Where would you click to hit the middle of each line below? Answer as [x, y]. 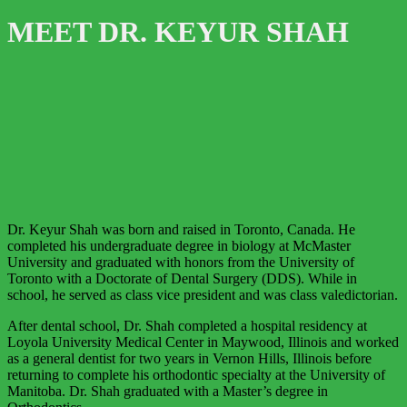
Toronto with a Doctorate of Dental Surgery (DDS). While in [182, 278]
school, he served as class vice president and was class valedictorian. [203, 294]
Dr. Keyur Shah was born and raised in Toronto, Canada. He [181, 229]
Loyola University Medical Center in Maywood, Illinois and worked [203, 342]
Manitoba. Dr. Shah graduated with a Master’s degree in [168, 391]
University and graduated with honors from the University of [181, 262]
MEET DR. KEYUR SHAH [178, 32]
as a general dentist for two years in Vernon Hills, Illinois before [189, 358]
